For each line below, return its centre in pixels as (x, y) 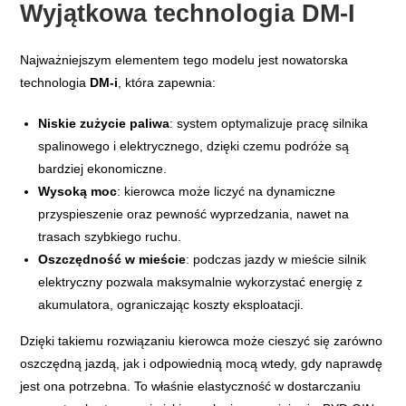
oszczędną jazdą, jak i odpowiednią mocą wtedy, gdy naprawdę (202, 364)
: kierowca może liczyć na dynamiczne (227, 192)
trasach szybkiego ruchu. (110, 237)
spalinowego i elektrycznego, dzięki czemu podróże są (194, 146)
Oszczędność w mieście (112, 260)
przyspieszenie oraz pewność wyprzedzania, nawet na (194, 214)
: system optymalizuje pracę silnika (269, 124)
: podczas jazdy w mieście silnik (276, 260)
